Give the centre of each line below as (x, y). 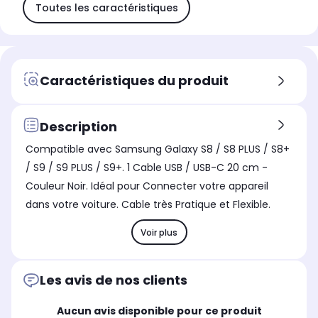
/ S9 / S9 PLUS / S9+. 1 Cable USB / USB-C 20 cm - (147, 168)
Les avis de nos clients (114, 280)
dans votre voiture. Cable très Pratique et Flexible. (148, 205)
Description (78, 126)
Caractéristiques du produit (134, 80)
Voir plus (159, 232)
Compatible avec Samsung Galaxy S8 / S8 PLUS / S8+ (158, 149)
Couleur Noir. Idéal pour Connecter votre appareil (147, 186)
